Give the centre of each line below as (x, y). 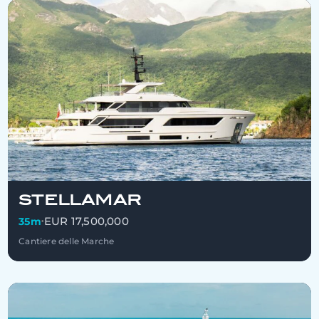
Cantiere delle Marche (67, 241)
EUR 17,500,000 (87, 221)
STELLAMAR (80, 199)
